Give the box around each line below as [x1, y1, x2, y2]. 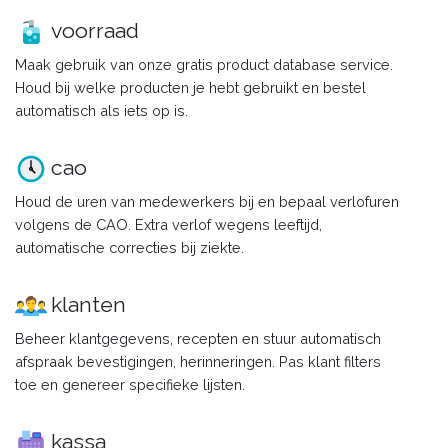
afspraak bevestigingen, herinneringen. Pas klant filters [15, 352, 381, 370]
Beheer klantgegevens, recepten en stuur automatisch [15, 329, 381, 347]
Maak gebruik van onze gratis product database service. [15, 55, 393, 73]
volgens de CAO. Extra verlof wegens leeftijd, [15, 215, 322, 233]
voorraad [51, 17, 140, 43]
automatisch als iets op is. [15, 101, 188, 119]
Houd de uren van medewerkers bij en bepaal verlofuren [15, 192, 399, 210]
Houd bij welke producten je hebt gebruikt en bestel [15, 78, 366, 96]
